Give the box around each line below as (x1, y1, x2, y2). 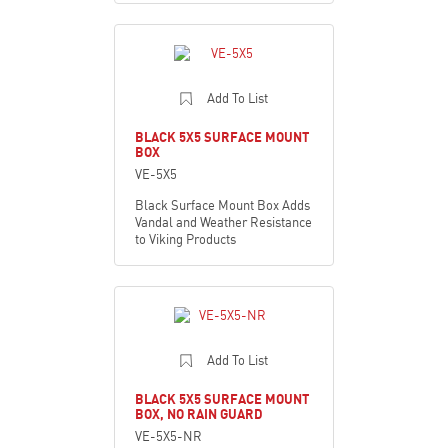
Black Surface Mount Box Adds (135, 196, 310, 213)
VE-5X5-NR (135, 427, 202, 444)
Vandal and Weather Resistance (135, 213, 312, 230)
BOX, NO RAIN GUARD (135, 405, 263, 422)
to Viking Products (135, 230, 236, 247)
